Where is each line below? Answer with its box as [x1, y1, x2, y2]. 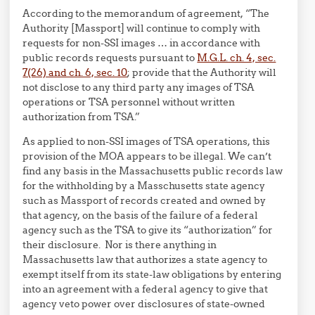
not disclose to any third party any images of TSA [22, 81, 255, 94]
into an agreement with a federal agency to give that [22, 283, 269, 295]
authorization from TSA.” [22, 110, 141, 123]
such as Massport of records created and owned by [22, 194, 266, 207]
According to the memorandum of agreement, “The [22, 7, 270, 20]
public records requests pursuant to [22, 51, 198, 64]
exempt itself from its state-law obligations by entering [22, 268, 282, 281]
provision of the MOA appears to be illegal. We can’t [22, 150, 272, 162]
